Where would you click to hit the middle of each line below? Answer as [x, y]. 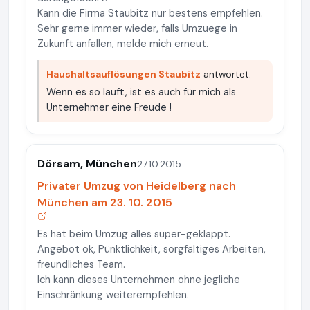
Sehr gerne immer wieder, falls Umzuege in [137, 28]
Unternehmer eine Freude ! [109, 107]
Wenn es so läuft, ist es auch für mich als [141, 92]
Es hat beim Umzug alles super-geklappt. [134, 234]
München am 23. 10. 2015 [105, 202]
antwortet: [226, 74]
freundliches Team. [81, 264]
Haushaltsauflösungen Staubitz [124, 74]
